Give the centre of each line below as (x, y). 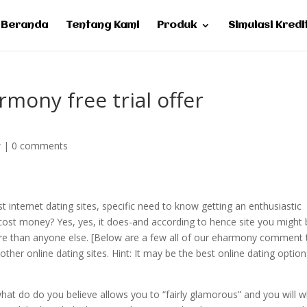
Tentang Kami (102, 25)
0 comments (40, 146)
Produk (177, 25)
